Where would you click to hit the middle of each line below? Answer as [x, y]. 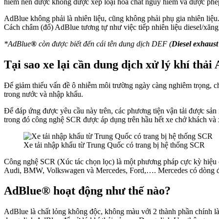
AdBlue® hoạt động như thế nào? [87, 191]
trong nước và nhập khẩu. [44, 94]
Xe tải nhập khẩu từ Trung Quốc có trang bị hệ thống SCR [114, 145]
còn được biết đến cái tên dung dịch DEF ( [104, 44]
